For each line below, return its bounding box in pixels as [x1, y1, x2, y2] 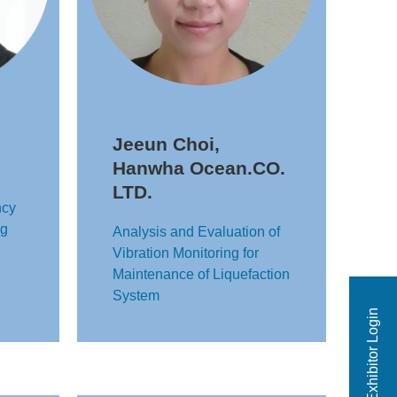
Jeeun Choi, [113, 134, 220, 154]
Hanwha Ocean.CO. [113, 158, 285, 178]
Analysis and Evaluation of [113, 224, 280, 239]
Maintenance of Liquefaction [113, 267, 290, 282]
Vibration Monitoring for [113, 245, 259, 261]
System [113, 288, 160, 303]
